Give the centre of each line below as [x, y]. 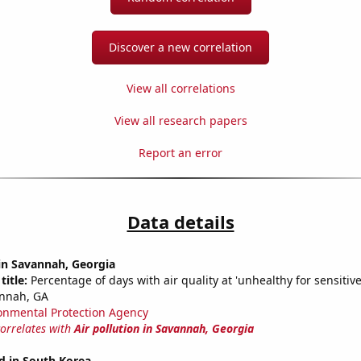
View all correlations [180, 89]
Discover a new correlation [180, 48]
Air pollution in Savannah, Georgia [164, 329]
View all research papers [180, 121]
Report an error [180, 153]
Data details [180, 222]
